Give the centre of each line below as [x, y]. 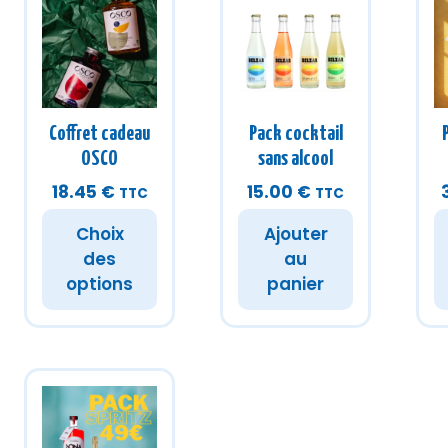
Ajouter [295, 234]
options [99, 284]
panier [295, 284]
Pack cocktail [295, 134]
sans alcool [295, 159]
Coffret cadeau [99, 134]
